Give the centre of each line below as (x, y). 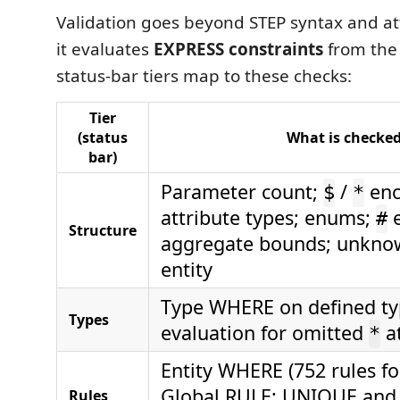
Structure (103, 231)
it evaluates (105, 50)
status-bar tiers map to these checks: (204, 76)
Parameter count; (242, 192)
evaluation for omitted (265, 333)
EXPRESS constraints (238, 50)
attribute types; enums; (268, 218)
